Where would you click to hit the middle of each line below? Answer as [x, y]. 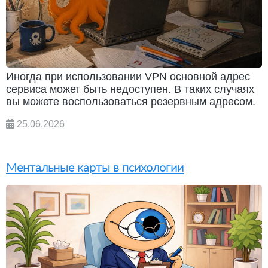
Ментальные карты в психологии [95, 167]
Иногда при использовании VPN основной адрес [128, 77]
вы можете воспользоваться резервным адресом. [131, 102]
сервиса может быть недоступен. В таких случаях [130, 89]
